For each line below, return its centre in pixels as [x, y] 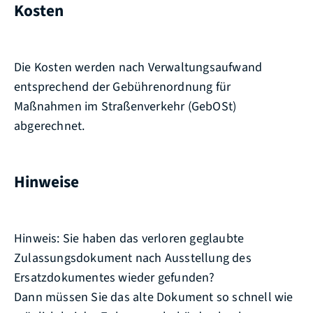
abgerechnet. [50, 126]
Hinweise [46, 182]
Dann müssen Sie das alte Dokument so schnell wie [154, 297]
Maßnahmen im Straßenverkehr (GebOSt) [125, 106]
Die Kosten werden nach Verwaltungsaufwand [138, 67]
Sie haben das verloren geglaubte [152, 238]
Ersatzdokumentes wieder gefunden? [115, 277]
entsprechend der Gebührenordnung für [123, 87]
